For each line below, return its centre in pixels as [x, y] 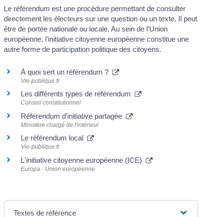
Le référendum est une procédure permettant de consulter [95, 8]
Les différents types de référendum [78, 94]
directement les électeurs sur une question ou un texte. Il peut [101, 18]
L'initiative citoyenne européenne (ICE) [84, 160]
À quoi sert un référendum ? [67, 72]
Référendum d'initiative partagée [74, 116]
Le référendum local [54, 138]
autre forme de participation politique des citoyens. [83, 49]
